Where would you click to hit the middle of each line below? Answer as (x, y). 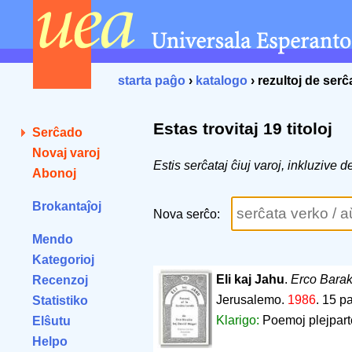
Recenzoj (60, 280)
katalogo (222, 81)
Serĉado (57, 132)
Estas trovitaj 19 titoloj (243, 129)
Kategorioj (63, 260)
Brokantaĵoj (67, 206)
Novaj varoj (66, 153)
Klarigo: (239, 321)
